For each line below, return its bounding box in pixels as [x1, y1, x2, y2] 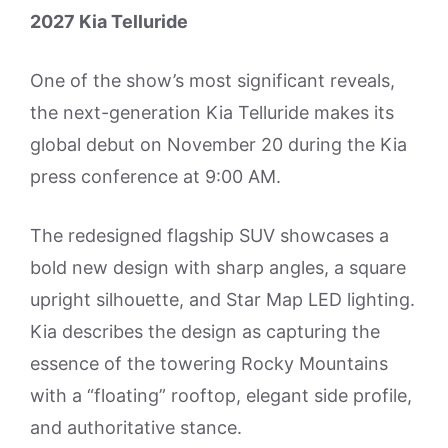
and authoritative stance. [30, 417, 242, 439]
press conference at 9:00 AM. [30, 166, 281, 188]
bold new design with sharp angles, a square [30, 257, 406, 279]
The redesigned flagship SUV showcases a [30, 225, 389, 247]
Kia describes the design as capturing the [30, 321, 380, 343]
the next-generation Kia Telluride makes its [30, 102, 394, 124]
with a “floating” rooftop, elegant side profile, [30, 385, 412, 407]
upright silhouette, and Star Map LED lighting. [30, 289, 415, 311]
